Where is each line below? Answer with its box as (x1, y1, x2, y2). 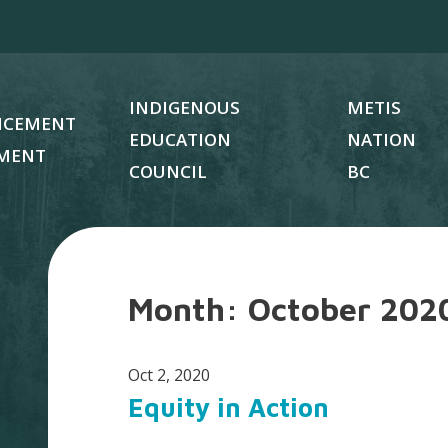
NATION (347, 127, 417, 151)
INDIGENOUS (128, 95, 240, 119)
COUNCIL (128, 159, 207, 183)
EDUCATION (128, 127, 231, 151)
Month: (128, 290, 249, 329)
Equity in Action (128, 392, 330, 423)
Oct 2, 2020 (128, 364, 211, 387)
